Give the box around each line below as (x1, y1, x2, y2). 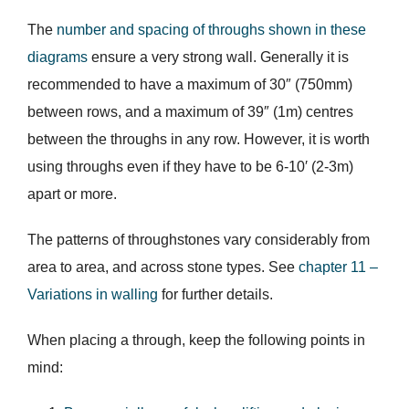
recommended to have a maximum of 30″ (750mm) (26, 77, 352, 93)
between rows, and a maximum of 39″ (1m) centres (26, 104, 353, 121)
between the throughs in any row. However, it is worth (26, 131, 370, 148)
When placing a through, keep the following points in (26, 332, 365, 349)
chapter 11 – (298, 259, 378, 276)
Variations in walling (26, 287, 158, 303)
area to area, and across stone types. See (26, 259, 299, 276)
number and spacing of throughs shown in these (56, 22, 366, 38)
